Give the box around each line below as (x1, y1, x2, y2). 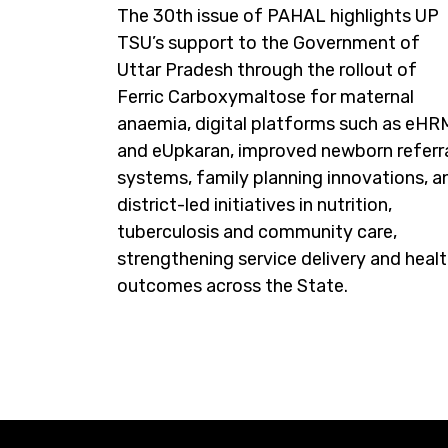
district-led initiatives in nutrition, (117, 194, 392, 217)
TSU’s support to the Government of (117, 32, 420, 55)
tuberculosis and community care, (117, 221, 397, 244)
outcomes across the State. (117, 275, 348, 298)
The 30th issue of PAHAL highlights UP (117, 5, 439, 28)
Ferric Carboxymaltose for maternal (117, 86, 414, 109)
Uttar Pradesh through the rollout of (117, 59, 417, 82)
